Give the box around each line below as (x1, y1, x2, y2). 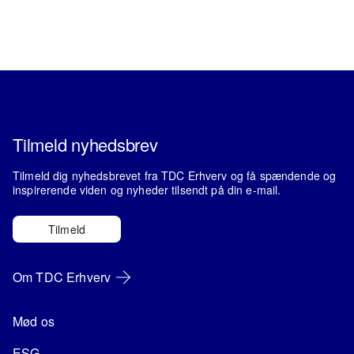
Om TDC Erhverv (13, 268, 111, 286)
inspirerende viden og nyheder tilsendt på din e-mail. (13, 182, 281, 198)
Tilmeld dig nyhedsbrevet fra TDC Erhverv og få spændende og (13, 168, 337, 183)
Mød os (13, 312, 55, 330)
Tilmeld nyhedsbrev (13, 132, 158, 156)
